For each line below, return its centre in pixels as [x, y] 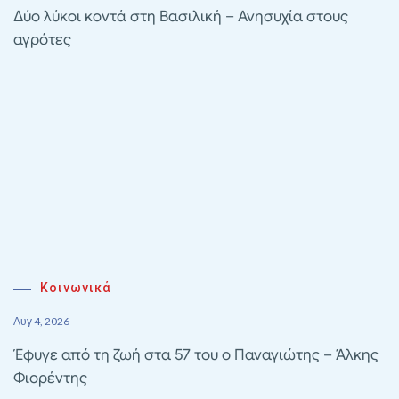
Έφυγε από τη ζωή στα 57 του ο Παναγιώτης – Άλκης [196, 355]
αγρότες [42, 40]
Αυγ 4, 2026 [41, 322]
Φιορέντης [50, 379]
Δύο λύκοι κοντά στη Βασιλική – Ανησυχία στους [181, 17]
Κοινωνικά [76, 288]
